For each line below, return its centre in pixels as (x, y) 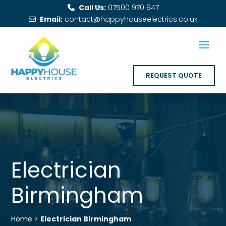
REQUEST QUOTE (174, 75)
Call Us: (92, 8)
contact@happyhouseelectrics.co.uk (131, 19)
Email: (51, 19)
